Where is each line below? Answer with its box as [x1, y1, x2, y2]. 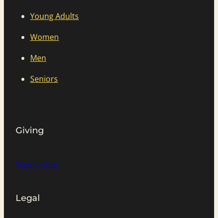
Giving [16, 124, 44, 138]
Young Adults [30, 11, 79, 22]
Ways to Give [16, 160, 57, 169]
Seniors [30, 73, 58, 85]
